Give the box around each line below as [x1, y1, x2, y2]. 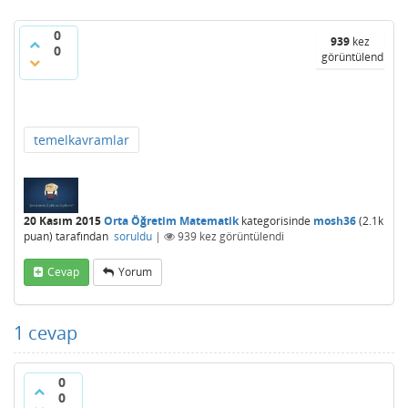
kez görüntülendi [197, 229, 284, 245]
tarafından [56, 229, 111, 245]
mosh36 [313, 213, 356, 229]
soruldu [114, 229, 152, 245]
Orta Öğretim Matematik [104, 213, 239, 229]
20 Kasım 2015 [24, 213, 101, 229]
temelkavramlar [34, 131, 129, 149]
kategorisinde [239, 213, 311, 229]
